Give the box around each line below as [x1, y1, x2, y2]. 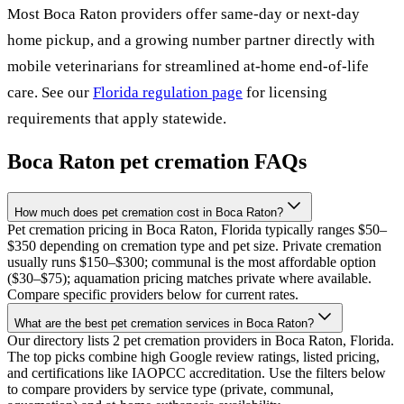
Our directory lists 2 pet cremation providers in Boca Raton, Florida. [7, 333, 394, 349]
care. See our [7, 84, 93, 102]
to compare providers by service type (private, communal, [7, 381, 334, 398]
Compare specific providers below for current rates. [7, 287, 298, 303]
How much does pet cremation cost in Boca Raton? [14, 206, 283, 220]
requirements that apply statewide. [7, 110, 226, 128]
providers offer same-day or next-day [117, 5, 360, 23]
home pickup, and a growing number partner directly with [7, 32, 375, 50]
